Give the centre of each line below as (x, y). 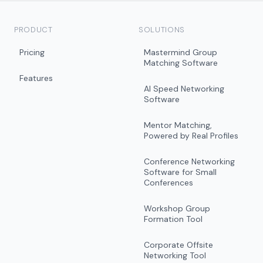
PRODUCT (33, 30)
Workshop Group (177, 208)
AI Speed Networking (184, 89)
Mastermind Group (181, 52)
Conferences (168, 183)
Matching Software (181, 63)
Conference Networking (189, 161)
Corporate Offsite (178, 245)
